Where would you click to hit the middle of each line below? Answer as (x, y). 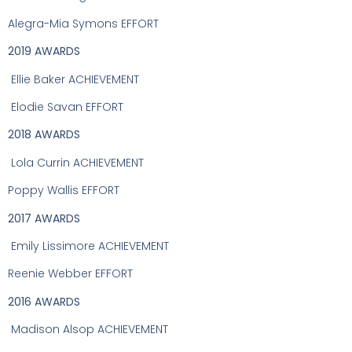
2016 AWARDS (44, 301)
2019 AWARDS (44, 51)
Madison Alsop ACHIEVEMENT (90, 330)
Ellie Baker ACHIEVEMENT (75, 79)
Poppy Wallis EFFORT (64, 191)
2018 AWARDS (44, 135)
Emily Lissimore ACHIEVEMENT (90, 246)
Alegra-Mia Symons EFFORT (83, 23)
